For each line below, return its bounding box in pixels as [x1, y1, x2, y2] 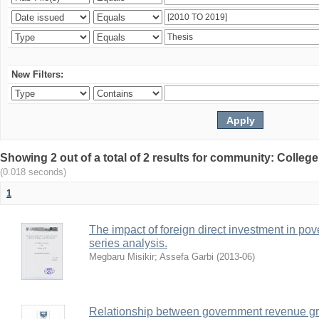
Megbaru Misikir [89, 251, 155, 262]
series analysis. [89, 237, 167, 249]
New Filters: [11, 69, 63, 80]
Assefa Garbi [159, 251, 214, 262]
